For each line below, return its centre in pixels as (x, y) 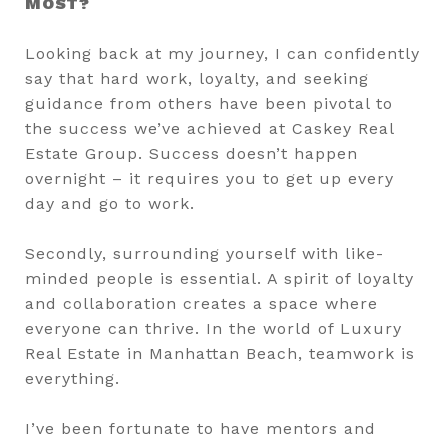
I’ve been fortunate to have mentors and (200, 428)
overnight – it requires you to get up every (209, 178)
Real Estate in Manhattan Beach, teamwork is (220, 353)
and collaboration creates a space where (201, 303)
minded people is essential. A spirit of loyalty (219, 278)
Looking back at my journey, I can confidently (222, 53)
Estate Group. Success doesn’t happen (191, 153)
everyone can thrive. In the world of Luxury (213, 328)
